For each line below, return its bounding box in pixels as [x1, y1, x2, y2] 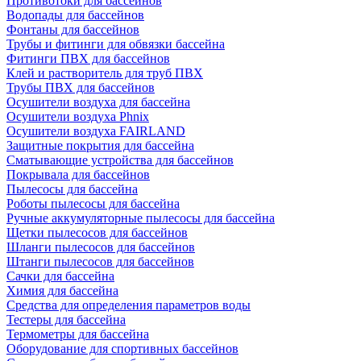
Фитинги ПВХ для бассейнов [6, 52, 170, 65]
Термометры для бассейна [6, 327, 149, 341]
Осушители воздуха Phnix [6, 110, 149, 123]
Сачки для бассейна [6, 269, 114, 283]
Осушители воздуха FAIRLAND [6, 124, 185, 138]
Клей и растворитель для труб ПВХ [6, 66, 203, 80]
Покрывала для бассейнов [6, 168, 150, 181]
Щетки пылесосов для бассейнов [6, 226, 188, 239]
